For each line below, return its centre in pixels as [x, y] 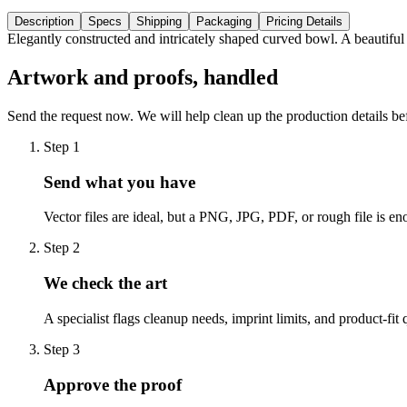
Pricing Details [304, 22]
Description [44, 22]
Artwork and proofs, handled [143, 78]
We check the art [105, 283]
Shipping [159, 22]
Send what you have [119, 182]
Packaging [224, 22]
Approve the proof [113, 384]
